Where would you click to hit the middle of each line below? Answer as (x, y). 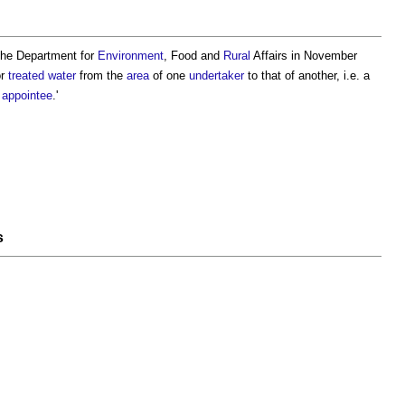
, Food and (193, 56)
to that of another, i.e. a (307, 75)
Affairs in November (304, 56)
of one (169, 75)
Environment (131, 56)
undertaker (217, 75)
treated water (42, 75)
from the (101, 75)
